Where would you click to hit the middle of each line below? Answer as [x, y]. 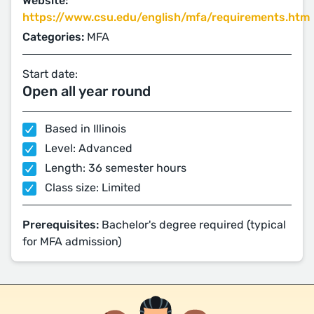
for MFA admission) [72, 242]
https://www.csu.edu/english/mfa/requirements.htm [166, 18]
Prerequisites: [61, 225]
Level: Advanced [87, 149]
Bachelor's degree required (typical [192, 225]
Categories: [53, 37]
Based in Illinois [84, 129]
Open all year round [87, 91]
